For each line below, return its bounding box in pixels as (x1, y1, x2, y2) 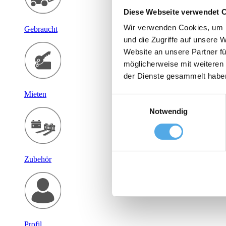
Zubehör (24, 155, 51, 164)
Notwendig (149, 107, 188, 116)
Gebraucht (24, 25, 58, 34)
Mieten (24, 90, 46, 99)
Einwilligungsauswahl (111, 95, 182, 104)
